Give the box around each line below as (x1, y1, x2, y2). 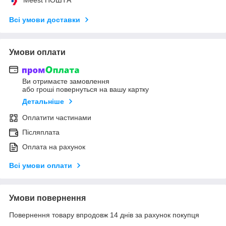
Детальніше (22, 97, 64, 106)
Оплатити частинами (22, 114, 91, 122)
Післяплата (22, 128, 60, 137)
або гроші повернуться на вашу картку (22, 85, 149, 94)
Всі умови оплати (9, 161, 72, 170)
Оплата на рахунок (22, 143, 85, 151)
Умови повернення (9, 194, 86, 203)
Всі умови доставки (9, 15, 80, 24)
